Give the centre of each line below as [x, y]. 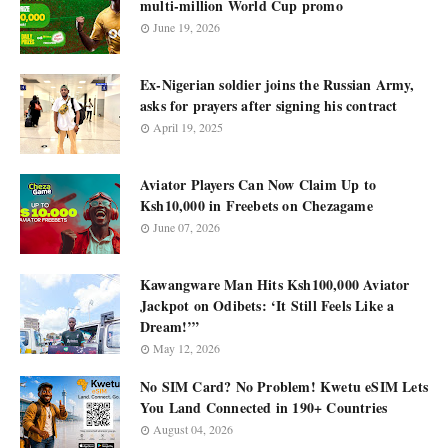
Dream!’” [170, 326]
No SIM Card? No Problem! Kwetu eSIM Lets [284, 386]
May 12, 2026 [186, 348]
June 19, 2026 [186, 27]
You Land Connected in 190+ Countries [264, 407]
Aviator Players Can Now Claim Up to [258, 184]
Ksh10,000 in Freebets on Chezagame [256, 205]
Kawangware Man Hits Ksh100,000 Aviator [275, 284]
